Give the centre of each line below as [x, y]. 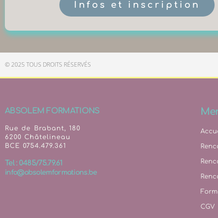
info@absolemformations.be [51, 173]
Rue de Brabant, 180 [43, 128]
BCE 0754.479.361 [36, 146]
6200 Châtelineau [38, 137]
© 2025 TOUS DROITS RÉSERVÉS [48, 64]
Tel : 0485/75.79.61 [34, 163]
